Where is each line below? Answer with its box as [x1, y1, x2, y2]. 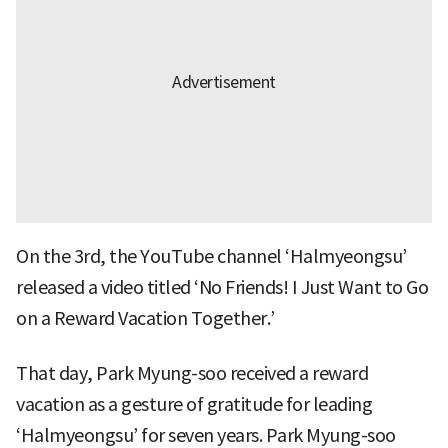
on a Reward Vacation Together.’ [16, 307, 275, 331]
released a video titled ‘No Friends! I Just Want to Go [16, 276, 428, 300]
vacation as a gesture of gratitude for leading [16, 393, 372, 417]
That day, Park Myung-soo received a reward [16, 362, 368, 386]
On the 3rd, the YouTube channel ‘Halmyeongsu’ [16, 245, 407, 269]
